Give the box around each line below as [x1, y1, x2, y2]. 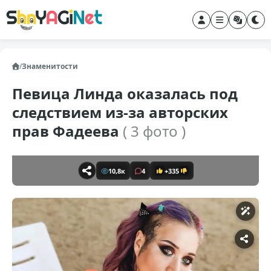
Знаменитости [22, 61, 78, 71]
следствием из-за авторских [12, 102, 228, 122]
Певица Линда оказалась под [12, 83, 238, 103]
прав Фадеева [12, 121, 123, 141]
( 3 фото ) [123, 121, 186, 141]
